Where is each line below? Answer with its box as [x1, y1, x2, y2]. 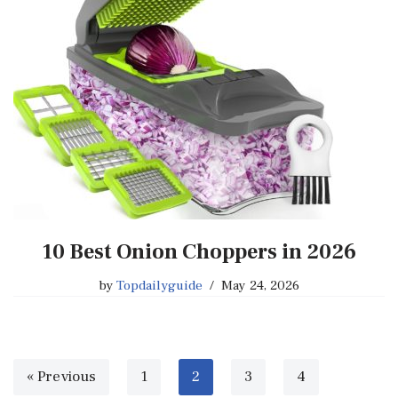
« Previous [27, 366, 96, 386]
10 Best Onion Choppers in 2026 [42, 237, 356, 266]
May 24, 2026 [221, 275, 300, 294]
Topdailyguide [115, 275, 203, 294]
